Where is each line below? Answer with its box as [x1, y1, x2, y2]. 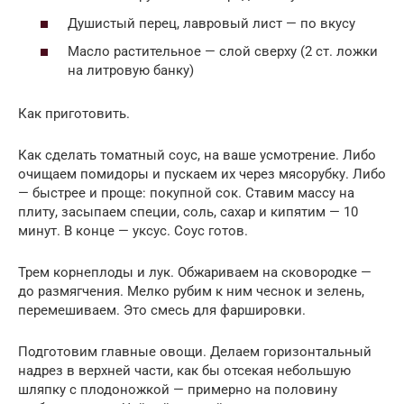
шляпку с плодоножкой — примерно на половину [18, 381, 337, 399]
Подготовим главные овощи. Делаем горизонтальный [18, 344, 372, 361]
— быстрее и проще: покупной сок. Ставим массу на [18, 185, 354, 202]
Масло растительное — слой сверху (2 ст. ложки [68, 43, 378, 60]
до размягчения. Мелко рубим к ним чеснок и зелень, [18, 283, 364, 300]
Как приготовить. [18, 106, 130, 123]
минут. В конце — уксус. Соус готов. [18, 223, 248, 240]
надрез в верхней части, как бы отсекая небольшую [18, 363, 351, 380]
